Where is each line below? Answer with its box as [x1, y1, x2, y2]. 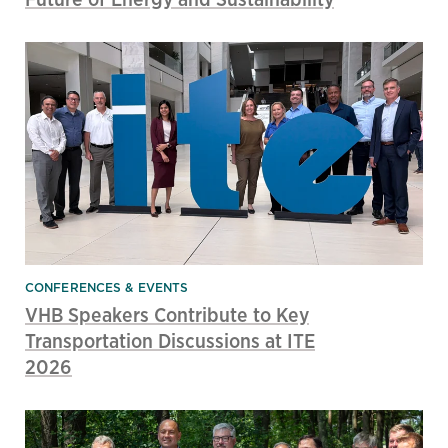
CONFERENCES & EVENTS [25, 279, 189, 297]
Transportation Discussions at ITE [25, 327, 315, 355]
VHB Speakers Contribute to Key [25, 301, 309, 329]
